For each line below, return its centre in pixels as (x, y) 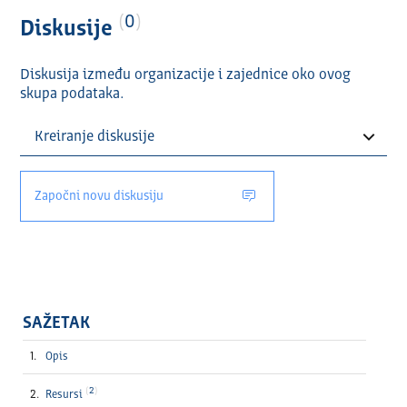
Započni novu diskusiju (99, 197)
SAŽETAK (57, 324)
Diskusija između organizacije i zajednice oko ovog (185, 76)
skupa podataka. (71, 95)
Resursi (66, 396)
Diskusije (69, 30)
